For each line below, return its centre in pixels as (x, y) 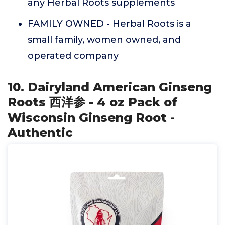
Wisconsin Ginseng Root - (91, 117)
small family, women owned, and (104, 40)
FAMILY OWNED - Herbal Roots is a (109, 24)
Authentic (40, 132)
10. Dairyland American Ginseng (110, 87)
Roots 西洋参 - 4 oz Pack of (92, 102)
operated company (73, 56)
